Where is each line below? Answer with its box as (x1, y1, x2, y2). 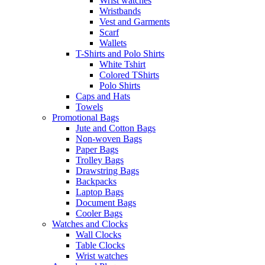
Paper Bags (76, 144, 118, 154)
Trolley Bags (76, 155, 124, 165)
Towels (76, 102, 103, 112)
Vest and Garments (99, 17, 170, 27)
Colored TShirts (99, 70, 159, 80)
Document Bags (76, 198, 136, 208)
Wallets (99, 38, 127, 48)
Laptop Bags (76, 187, 124, 197)
